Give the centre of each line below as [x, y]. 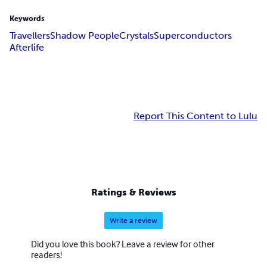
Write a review [133, 220]
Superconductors [193, 36]
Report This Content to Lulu [195, 116]
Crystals [136, 36]
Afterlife [27, 48]
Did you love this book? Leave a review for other [123, 243]
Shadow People [85, 36]
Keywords [27, 19]
